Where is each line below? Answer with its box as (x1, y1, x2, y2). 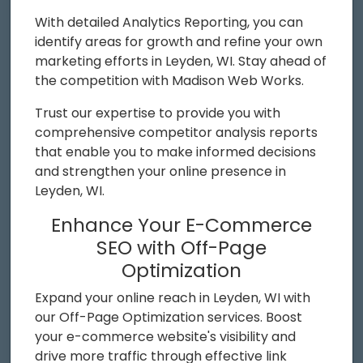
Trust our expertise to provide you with (35, 103, 280, 122)
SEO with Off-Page (96, 233, 267, 261)
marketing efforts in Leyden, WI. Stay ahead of (35, 51, 327, 70)
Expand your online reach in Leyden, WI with (35, 288, 310, 307)
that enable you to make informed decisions (35, 142, 316, 161)
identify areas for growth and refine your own (35, 32, 322, 51)
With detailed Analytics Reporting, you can (35, 12, 303, 32)
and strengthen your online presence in (35, 161, 286, 181)
